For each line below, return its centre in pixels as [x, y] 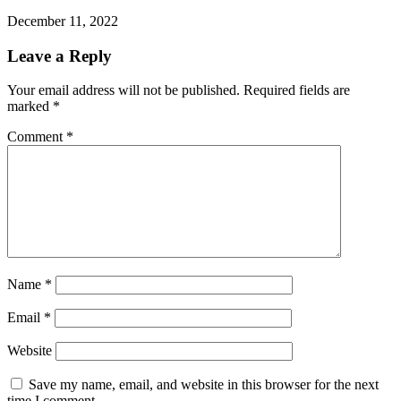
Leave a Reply [60, 55]
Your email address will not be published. [124, 90]
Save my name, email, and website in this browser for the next [204, 385]
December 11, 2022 [63, 21]
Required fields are [297, 90]
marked [30, 107]
